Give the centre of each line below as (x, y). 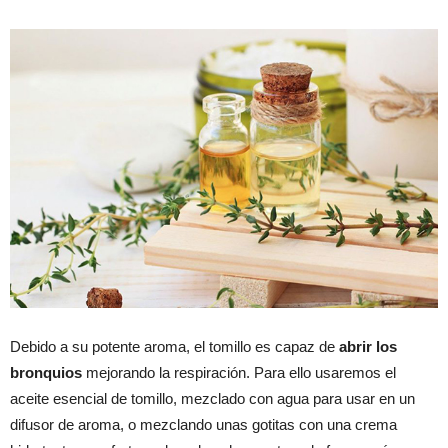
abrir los (368, 347)
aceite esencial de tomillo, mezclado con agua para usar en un (212, 399)
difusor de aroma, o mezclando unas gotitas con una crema (203, 425)
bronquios (46, 373)
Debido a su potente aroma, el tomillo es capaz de (174, 347)
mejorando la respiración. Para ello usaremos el (239, 373)
